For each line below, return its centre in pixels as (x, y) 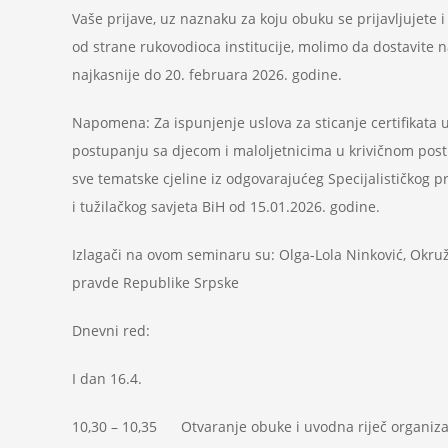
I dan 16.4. (107, 378)
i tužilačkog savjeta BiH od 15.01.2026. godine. (226, 206)
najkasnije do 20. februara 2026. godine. (207, 74)
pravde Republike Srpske (155, 282)
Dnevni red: (111, 330)
